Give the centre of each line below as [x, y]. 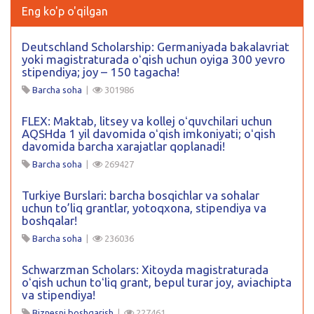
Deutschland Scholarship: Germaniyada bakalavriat [156, 46]
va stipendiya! [59, 294]
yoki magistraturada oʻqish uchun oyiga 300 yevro [153, 59]
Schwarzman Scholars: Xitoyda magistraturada [145, 269]
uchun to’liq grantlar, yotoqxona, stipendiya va [144, 207]
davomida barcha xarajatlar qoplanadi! [123, 146]
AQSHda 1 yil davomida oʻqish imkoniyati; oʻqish [149, 133]
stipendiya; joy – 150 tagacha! [101, 71]
